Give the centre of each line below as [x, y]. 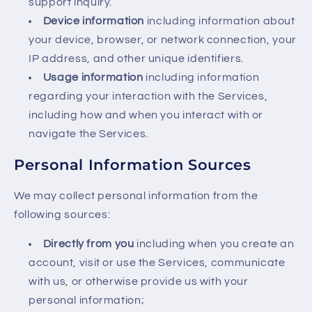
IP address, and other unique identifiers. [136, 58]
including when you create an [214, 244]
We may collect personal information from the [136, 195]
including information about [220, 21]
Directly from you [88, 244]
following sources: [62, 214]
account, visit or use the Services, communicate [157, 263]
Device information [94, 21]
